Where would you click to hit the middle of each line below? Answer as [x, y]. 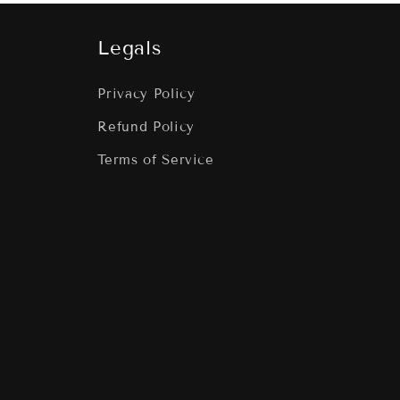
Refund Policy [146, 127]
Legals [130, 48]
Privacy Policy [146, 94]
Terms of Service [156, 160]
